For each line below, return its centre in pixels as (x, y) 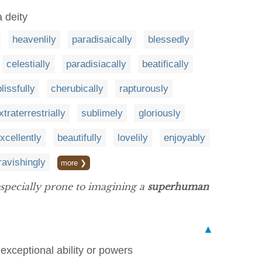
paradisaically (102, 39)
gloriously (160, 113)
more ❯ (74, 163)
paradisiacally (96, 64)
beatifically (166, 64)
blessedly (169, 39)
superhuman (178, 186)
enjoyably (185, 137)
